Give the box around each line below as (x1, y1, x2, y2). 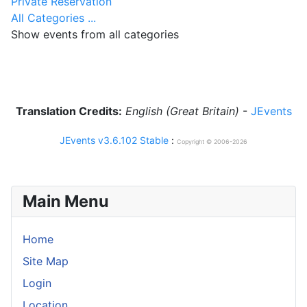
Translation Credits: (15, 104, 122, 119)
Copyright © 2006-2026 (177, 138, 247, 146)
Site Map (23, 254, 69, 269)
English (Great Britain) (125, 104, 239, 119)
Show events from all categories (11, 27, 179, 42)
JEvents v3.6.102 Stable (60, 134, 169, 147)
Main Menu (23, 191, 109, 212)
